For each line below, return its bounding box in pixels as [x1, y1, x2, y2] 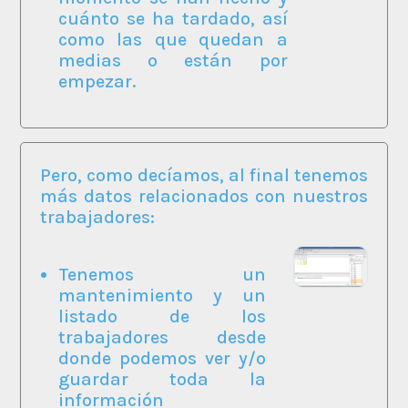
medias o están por [57, 49, 288, 71]
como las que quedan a [57, 28, 288, 50]
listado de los [57, 305, 266, 327]
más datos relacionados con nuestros [39, 185, 369, 207]
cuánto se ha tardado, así [57, 7, 288, 29]
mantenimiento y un [57, 284, 266, 306]
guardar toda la [57, 368, 266, 390]
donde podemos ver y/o [57, 347, 266, 369]
